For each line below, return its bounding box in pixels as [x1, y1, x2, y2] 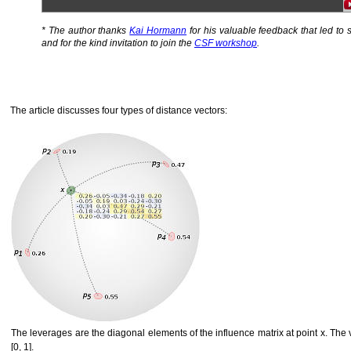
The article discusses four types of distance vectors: [10, 105, 227, 117]
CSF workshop [194, 38, 257, 49]
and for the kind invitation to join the [42, 38, 194, 49]
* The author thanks [42, 25, 130, 37]
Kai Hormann [129, 25, 187, 37]
